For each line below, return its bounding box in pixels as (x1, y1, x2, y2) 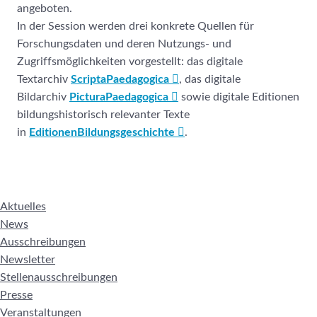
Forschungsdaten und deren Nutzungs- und (17, 38, 231, 50)
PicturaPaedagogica (69, 91, 168, 103)
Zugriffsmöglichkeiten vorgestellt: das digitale (17, 55, 243, 67)
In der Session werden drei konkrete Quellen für (17, 20, 254, 32)
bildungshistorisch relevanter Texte (17, 108, 190, 120)
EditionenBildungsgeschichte (29, 126, 175, 138)
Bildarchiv (17, 91, 69, 103)
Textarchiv (17, 73, 71, 85)
